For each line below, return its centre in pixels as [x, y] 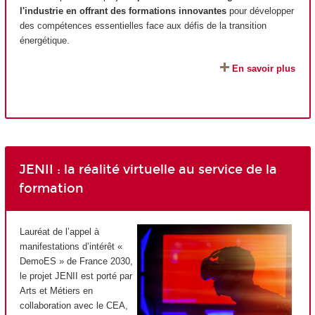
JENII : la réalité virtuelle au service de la [148, 169]
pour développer [262, 11]
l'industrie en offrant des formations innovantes [124, 11]
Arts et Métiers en [56, 291]
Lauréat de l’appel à [59, 232]
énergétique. [46, 40]
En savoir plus [264, 69]
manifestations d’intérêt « [71, 247]
